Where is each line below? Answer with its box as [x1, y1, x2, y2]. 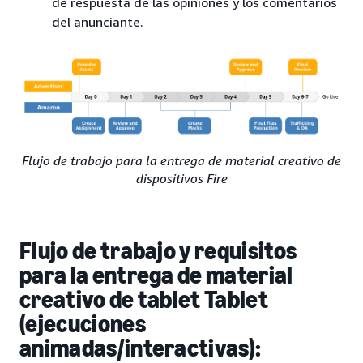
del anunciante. [52, 14, 143, 31]
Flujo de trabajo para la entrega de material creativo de [22, 152, 341, 169]
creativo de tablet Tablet [19, 284, 269, 314]
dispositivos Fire [135, 169, 228, 186]
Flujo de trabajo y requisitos [19, 236, 297, 266]
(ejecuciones [19, 309, 146, 339]
